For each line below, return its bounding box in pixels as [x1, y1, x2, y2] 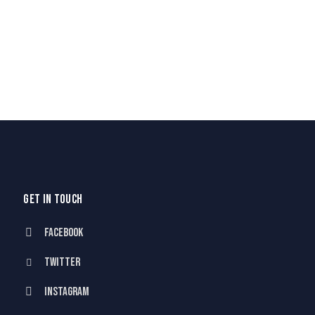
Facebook [44, 226, 84, 240]
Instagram [44, 285, 90, 300]
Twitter [44, 255, 81, 270]
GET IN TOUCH [23, 192, 83, 207]
